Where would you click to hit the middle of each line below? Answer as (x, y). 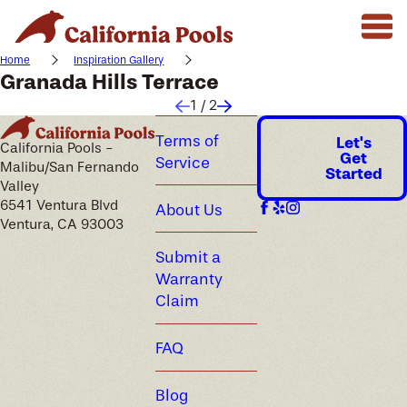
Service (183, 162)
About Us (189, 209)
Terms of (188, 140)
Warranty (189, 279)
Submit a (189, 258)
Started (353, 173)
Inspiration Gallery (119, 60)
